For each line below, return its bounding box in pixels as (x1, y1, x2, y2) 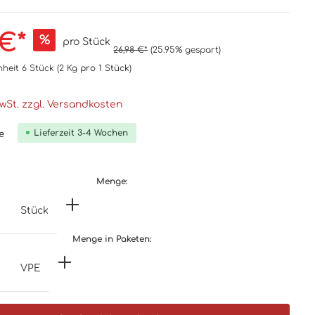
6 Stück (22, 63, 58, 73)
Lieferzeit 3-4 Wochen (34, 127, 129, 138)
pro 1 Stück (80, 63, 130, 73)
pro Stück (63, 37, 111, 48)
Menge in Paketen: (72, 233, 151, 244)
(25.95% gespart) (150, 44, 221, 55)
